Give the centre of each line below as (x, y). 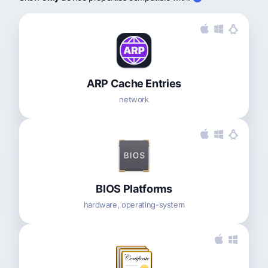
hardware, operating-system (134, 204)
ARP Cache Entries (134, 83)
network (134, 99)
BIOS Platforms (134, 188)
